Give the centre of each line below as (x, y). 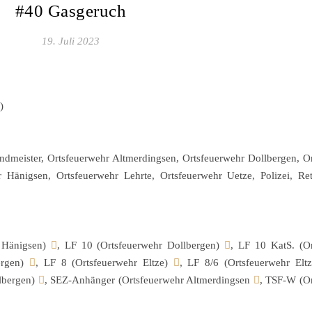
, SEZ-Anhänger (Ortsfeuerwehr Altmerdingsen (149, 280)
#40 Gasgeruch (71, 11)
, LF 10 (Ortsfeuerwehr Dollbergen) (141, 245)
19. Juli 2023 (71, 41)
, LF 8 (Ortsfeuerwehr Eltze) (104, 263)
